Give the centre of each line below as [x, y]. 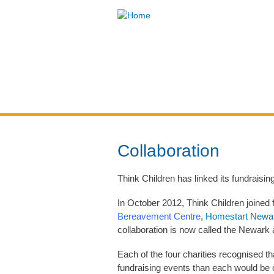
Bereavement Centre [159, 216]
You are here [154, 142]
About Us [216, 98]
